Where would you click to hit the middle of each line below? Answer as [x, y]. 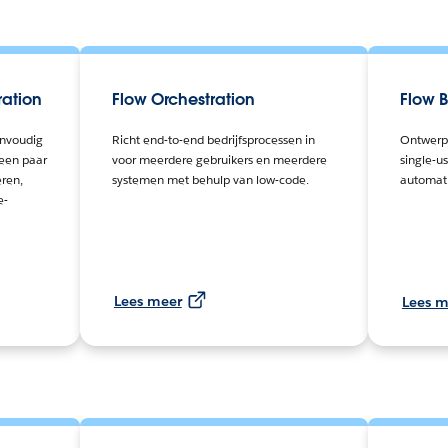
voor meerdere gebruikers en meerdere [219, 159]
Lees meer [147, 301]
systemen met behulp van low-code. [210, 179]
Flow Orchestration [183, 99]
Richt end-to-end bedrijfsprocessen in [213, 139]
